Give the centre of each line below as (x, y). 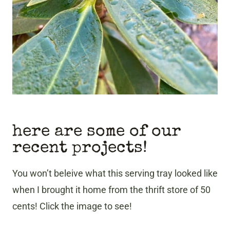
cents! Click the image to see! (72, 206)
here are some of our (97, 132)
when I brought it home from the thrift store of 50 (111, 190)
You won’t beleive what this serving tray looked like (115, 174)
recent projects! (80, 149)
